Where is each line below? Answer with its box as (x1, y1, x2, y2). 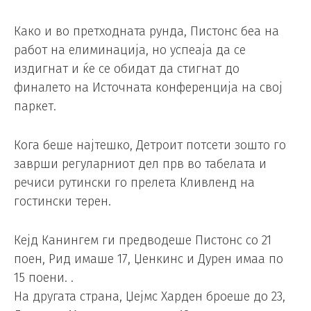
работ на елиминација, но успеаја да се (14, 42, 246, 58)
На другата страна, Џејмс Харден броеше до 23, (14, 288, 285, 304)
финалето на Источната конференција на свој (14, 80, 283, 96)
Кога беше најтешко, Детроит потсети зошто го (14, 137, 286, 153)
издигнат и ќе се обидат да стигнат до (14, 61, 239, 77)
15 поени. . (14, 269, 74, 285)
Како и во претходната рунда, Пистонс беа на (14, 24, 279, 40)
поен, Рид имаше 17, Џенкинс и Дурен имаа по (14, 251, 283, 267)
